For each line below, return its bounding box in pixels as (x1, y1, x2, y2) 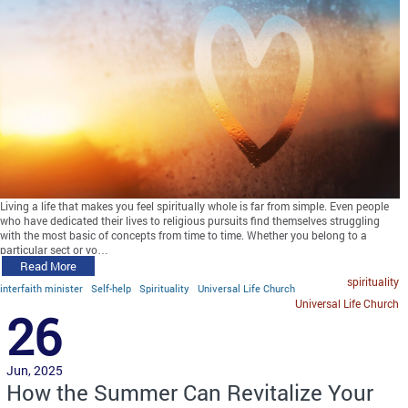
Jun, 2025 (6, 362, 63, 380)
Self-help (91, 281, 131, 296)
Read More (20, 258, 76, 275)
